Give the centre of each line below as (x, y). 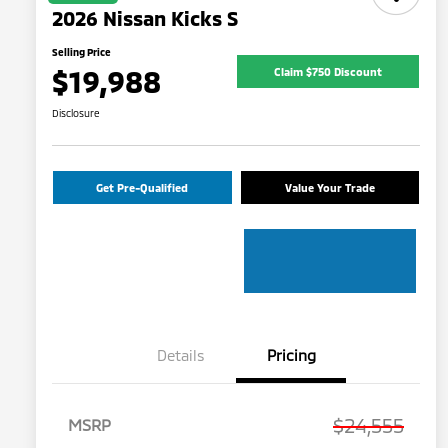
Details (181, 355)
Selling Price (81, 52)
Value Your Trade (329, 188)
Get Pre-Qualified (142, 188)
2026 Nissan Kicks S (145, 18)
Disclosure (76, 113)
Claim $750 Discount (328, 71)
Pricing (291, 355)
